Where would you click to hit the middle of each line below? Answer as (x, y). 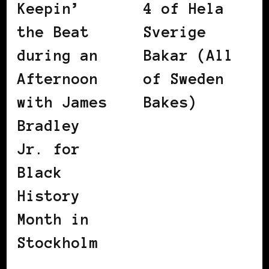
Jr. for (49, 150)
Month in (53, 220)
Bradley (49, 126)
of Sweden (184, 79)
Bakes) (171, 103)
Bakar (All (189, 56)
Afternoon (58, 79)
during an (58, 56)
